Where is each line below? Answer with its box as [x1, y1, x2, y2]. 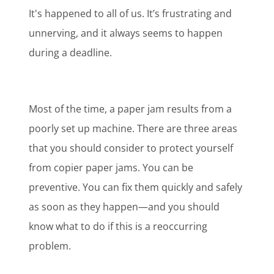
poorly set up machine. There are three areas [29, 122, 238, 136]
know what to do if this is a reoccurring [29, 220, 208, 234]
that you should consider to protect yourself [29, 141, 234, 155]
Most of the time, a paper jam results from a [29, 102, 232, 116]
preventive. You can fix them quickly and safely [29, 180, 243, 194]
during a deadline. [29, 46, 113, 60]
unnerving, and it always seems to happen [29, 26, 223, 40]
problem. [29, 239, 72, 253]
